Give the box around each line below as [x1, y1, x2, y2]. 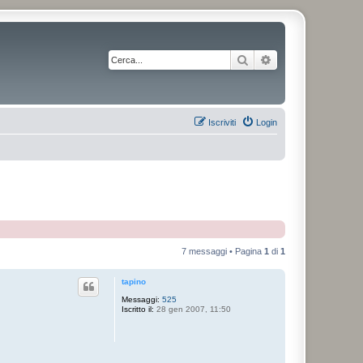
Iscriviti [208, 117, 236, 127]
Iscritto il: [122, 304, 154, 314]
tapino [122, 276, 146, 286]
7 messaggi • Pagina [181, 246, 264, 256]
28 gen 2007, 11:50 [154, 304, 231, 314]
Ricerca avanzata [272, 52, 358, 66]
